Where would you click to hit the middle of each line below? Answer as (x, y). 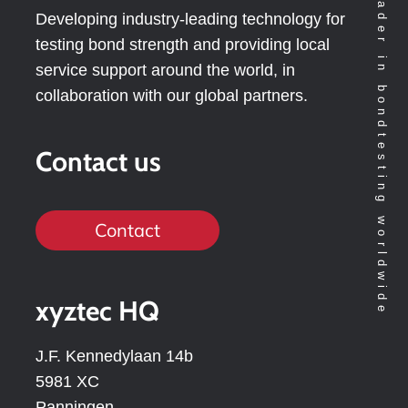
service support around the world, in (165, 70)
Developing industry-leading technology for (190, 19)
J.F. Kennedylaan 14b (114, 356)
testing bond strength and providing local (183, 44)
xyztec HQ (97, 311)
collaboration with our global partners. (172, 95)
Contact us (98, 161)
